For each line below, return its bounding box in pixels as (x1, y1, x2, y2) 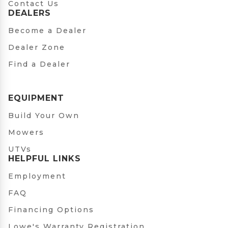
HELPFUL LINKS (8, 154, 81, 164)
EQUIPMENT (8, 93, 64, 103)
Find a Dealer (8, 60, 70, 69)
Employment (8, 172, 66, 181)
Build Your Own (8, 111, 79, 121)
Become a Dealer (8, 26, 87, 36)
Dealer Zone (8, 43, 65, 52)
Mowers (8, 128, 44, 137)
